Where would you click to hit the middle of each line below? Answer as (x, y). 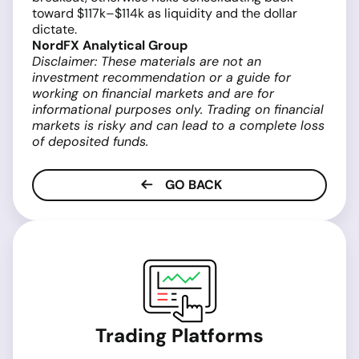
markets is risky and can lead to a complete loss (178, 126)
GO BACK (192, 185)
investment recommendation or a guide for (161, 78)
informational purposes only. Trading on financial (178, 110)
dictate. (54, 30)
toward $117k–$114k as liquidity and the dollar (165, 14)
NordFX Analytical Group (110, 46)
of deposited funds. (90, 142)
